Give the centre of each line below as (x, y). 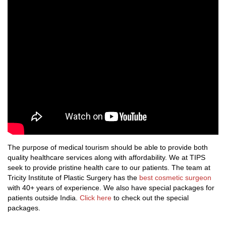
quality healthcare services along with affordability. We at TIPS (106, 158)
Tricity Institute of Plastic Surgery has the (73, 178)
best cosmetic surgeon (175, 178)
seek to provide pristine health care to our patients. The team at (109, 168)
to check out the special (150, 198)
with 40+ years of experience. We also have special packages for (111, 188)
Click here (96, 198)
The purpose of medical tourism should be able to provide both (108, 148)
